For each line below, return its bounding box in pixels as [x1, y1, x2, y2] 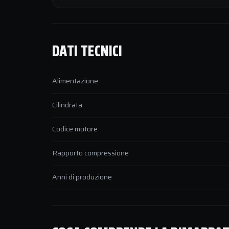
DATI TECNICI [52, 39, 123, 63]
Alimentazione [52, 75, 98, 86]
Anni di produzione [52, 171, 112, 182]
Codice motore [52, 123, 98, 134]
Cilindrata [52, 99, 82, 110]
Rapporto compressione [52, 147, 129, 158]
